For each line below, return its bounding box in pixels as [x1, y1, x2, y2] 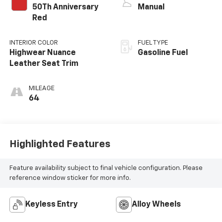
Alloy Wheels [132, 201, 181, 209]
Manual [138, 3, 165, 12]
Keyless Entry [25, 201, 78, 209]
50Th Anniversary [32, 3, 99, 12]
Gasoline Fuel [138, 49, 188, 57]
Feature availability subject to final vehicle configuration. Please [9, 165, 203, 171]
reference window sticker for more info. [9, 174, 131, 181]
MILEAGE [28, 85, 55, 92]
